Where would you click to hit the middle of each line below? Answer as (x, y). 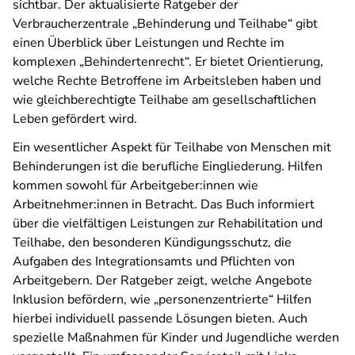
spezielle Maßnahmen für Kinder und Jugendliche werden (176, 338)
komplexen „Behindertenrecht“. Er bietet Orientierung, (168, 62)
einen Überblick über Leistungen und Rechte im (149, 43)
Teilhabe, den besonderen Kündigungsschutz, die (152, 242)
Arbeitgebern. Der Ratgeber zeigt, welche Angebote (162, 281)
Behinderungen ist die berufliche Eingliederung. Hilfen (168, 166)
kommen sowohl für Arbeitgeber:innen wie (136, 185)
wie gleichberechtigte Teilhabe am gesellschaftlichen (164, 100)
